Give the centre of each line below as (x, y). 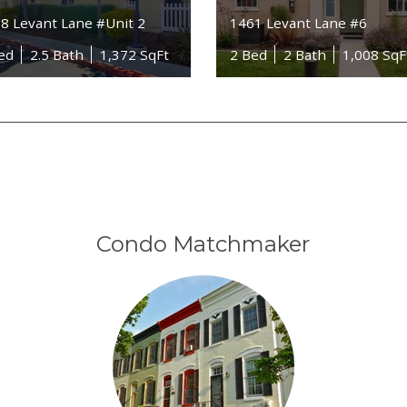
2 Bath (305, 54)
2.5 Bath (56, 54)
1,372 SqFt (134, 54)
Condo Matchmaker (203, 244)
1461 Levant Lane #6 (299, 22)
